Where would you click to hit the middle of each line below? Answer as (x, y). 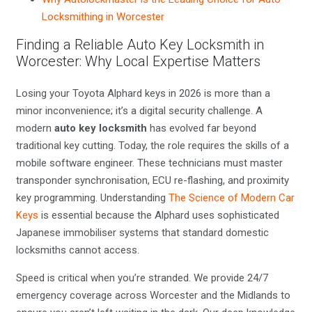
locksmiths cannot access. (77, 250)
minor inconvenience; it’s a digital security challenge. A (139, 111)
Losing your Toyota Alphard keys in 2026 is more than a (143, 93)
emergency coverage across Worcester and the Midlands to (153, 295)
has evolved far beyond (201, 128)
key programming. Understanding (92, 198)
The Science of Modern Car (231, 198)
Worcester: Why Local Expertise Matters (138, 61)
